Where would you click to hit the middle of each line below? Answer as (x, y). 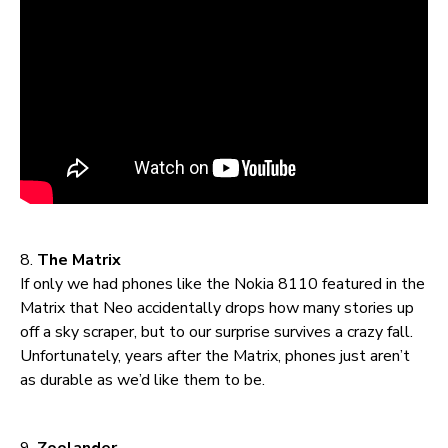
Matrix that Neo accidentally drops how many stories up (217, 307)
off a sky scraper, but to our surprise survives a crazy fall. (216, 331)
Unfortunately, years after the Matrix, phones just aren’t (215, 355)
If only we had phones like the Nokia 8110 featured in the (222, 283)
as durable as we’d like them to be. (142, 379)
